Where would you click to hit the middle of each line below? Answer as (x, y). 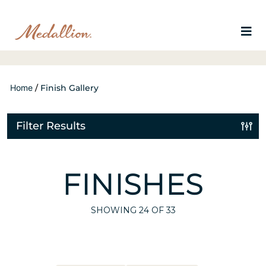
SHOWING (115, 210)
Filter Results (51, 126)
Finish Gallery (69, 88)
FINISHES (133, 185)
